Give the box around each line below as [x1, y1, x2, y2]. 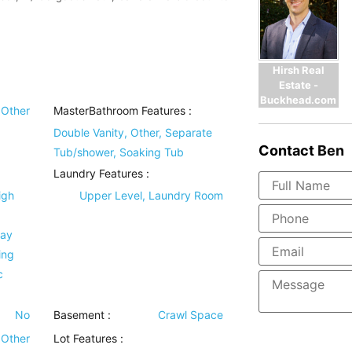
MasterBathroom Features [53, 104, 186, 118]
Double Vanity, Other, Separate [53, 126, 213, 140]
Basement [53, 308, 105, 322]
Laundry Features [53, 167, 144, 181]
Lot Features [53, 332, 118, 346]
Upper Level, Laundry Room [79, 189, 223, 203]
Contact [258, 141, 314, 159]
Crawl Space [157, 308, 223, 322]
